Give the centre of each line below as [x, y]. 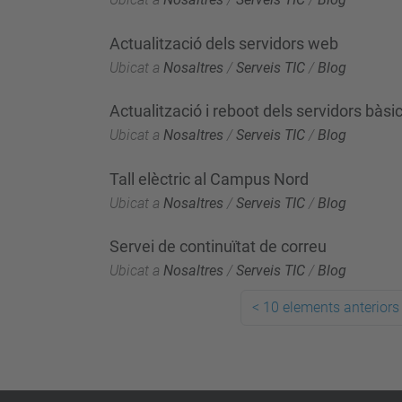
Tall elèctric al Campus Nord [209, 179]
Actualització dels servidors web [224, 43]
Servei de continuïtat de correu [218, 246]
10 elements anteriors [331, 307]
